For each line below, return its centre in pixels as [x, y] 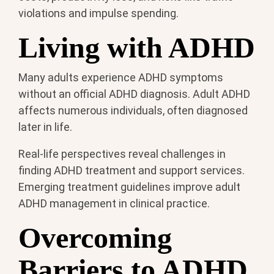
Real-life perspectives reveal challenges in [122, 154]
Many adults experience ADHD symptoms [121, 77]
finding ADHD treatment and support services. [131, 170]
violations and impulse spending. [98, 13]
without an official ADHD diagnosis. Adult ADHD [134, 94]
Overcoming [95, 237]
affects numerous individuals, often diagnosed [133, 110]
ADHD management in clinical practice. [114, 203]
